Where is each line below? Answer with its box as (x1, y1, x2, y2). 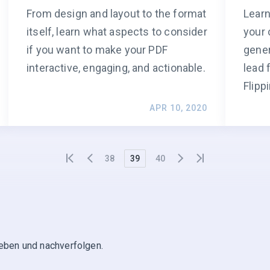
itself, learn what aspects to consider (27, 25, 207, 39)
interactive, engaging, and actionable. (27, 61, 206, 75)
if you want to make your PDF (27, 43, 168, 57)
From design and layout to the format (27, 7, 207, 20)
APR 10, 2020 (149, 103, 207, 113)
